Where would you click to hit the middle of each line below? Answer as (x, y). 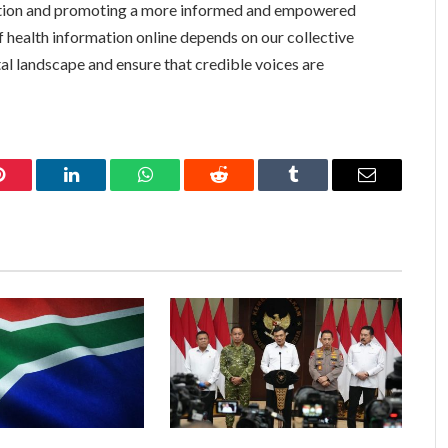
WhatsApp (182, 189)
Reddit (241, 189)
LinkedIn (102, 189)
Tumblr (318, 189)
